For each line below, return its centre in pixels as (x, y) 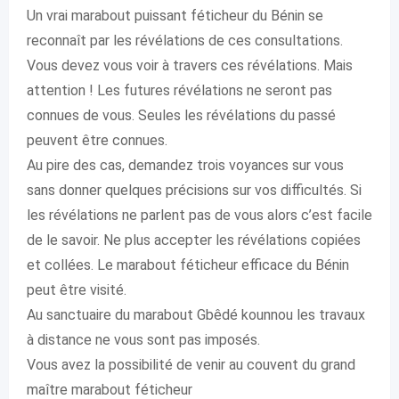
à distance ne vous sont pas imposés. (143, 340)
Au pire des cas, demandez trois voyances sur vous (185, 165)
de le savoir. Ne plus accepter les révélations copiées (194, 240)
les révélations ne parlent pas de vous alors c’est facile (199, 215)
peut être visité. (77, 290)
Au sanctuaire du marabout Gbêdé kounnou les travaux (196, 315)
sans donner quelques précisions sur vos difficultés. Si (194, 190)
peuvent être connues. (97, 140)
